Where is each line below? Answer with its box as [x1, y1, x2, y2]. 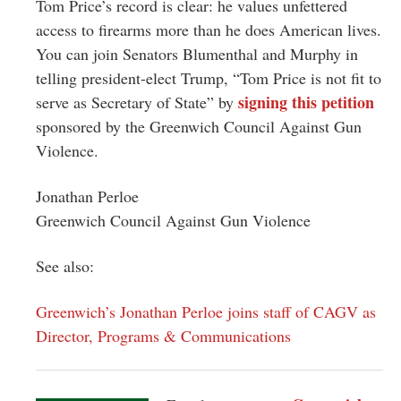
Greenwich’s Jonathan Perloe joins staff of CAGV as [36, 300, 376, 322]
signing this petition [234, 90, 374, 114]
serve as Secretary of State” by [36, 90, 234, 113]
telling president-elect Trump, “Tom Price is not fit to [36, 66, 381, 89]
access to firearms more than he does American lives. [36, 18, 381, 40]
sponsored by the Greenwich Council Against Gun [36, 115, 362, 137]
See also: [36, 254, 94, 277]
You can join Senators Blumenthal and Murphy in [36, 42, 358, 64]
